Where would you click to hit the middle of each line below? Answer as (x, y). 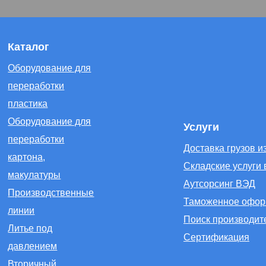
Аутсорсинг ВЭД (219, 184)
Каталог (29, 47)
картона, (27, 157)
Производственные (51, 193)
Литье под (30, 228)
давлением (33, 246)
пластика (28, 104)
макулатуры (34, 175)
